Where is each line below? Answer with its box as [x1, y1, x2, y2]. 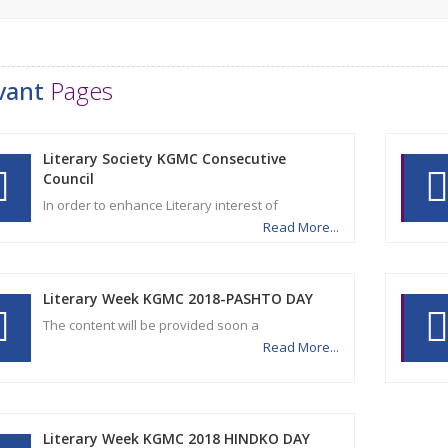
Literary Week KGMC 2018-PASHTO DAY [42, 289, 313, 308]
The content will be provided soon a [42, 316, 265, 334]
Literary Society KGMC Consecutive [42, 149, 286, 168]
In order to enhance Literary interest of [42, 196, 284, 214]
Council [42, 169, 94, 188]
